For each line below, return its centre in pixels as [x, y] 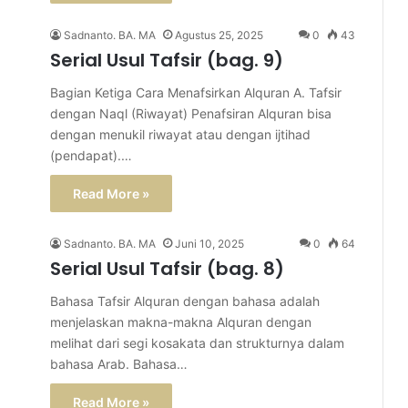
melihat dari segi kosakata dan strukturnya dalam [197, 343]
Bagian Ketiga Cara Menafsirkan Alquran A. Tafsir [196, 92]
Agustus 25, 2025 [219, 35]
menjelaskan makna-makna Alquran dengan [181, 322]
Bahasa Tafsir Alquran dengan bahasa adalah [185, 301]
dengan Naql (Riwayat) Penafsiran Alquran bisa [191, 113]
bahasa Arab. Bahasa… [119, 364]
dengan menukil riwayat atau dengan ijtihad [180, 134]
